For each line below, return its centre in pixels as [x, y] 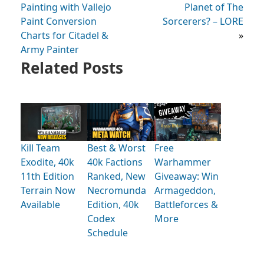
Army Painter [50, 49]
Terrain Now [48, 191]
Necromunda [117, 191]
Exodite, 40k [47, 162]
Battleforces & [186, 205]
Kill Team [40, 148]
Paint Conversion [59, 21]
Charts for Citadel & [65, 35]
